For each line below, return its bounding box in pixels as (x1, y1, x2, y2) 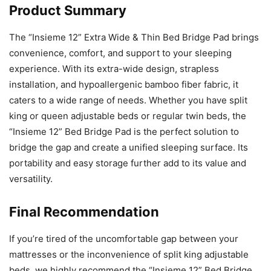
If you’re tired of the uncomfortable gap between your (9, 233, 238, 245)
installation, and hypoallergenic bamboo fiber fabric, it (9, 79, 238, 91)
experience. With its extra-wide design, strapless (9, 63, 219, 75)
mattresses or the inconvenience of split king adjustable (9, 249, 249, 261)
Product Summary (9, 2, 126, 19)
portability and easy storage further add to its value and (9, 157, 246, 169)
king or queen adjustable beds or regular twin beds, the (9, 110, 246, 122)
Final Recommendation (9, 204, 159, 220)
